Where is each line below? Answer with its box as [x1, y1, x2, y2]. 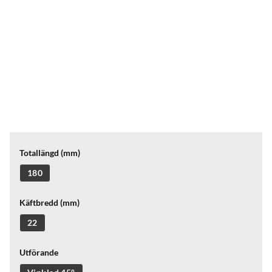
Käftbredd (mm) [19, 197, 80, 208]
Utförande [19, 247, 58, 257]
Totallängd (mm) [19, 148, 80, 158]
